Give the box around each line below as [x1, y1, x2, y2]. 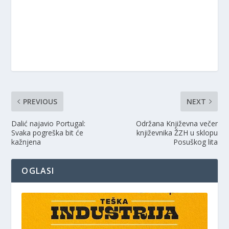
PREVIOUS [23, 96, 58, 106]
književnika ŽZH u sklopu [136, 127, 218, 138]
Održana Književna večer [135, 118, 218, 128]
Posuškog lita [173, 136, 218, 147]
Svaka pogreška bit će [11, 127, 84, 138]
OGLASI [21, 165, 55, 176]
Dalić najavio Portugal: [11, 118, 86, 128]
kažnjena [11, 136, 41, 147]
